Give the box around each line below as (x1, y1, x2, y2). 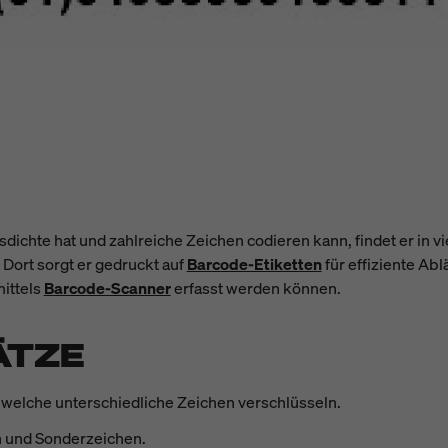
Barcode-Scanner (43, 277, 171, 299)
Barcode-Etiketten (186, 253, 322, 275)
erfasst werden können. (173, 277, 341, 299)
